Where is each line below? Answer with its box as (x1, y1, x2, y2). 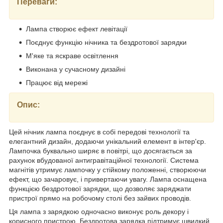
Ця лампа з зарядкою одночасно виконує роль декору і (9, 208, 189, 216)
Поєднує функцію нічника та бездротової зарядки (26, 38, 187, 47)
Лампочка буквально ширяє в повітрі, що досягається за (9, 147, 192, 155)
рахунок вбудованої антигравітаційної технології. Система (9, 156, 199, 165)
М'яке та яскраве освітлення (26, 52, 118, 60)
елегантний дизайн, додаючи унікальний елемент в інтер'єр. (9, 137, 206, 146)
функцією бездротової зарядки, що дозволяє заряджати (9, 185, 191, 193)
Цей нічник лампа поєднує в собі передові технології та (9, 128, 190, 136)
